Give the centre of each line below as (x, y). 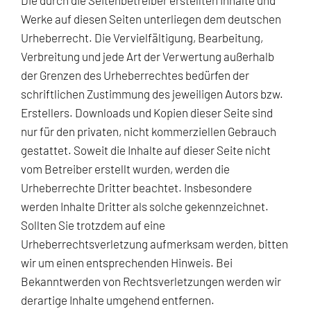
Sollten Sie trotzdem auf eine (93, 225)
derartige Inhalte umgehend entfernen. (118, 300)
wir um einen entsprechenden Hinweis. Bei (127, 262)
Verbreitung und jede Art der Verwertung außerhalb (148, 56)
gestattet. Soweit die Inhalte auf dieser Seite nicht (146, 150)
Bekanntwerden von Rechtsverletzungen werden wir (151, 281)
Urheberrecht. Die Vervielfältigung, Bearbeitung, (142, 37)
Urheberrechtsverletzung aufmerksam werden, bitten (154, 243)
